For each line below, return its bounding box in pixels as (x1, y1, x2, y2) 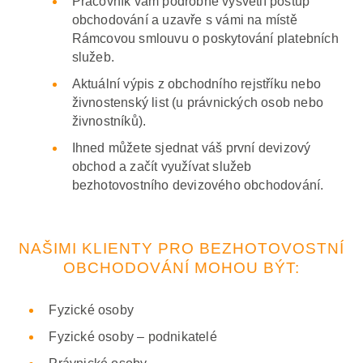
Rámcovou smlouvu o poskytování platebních (71, 31, 339, 45)
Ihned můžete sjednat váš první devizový (71, 140, 311, 155)
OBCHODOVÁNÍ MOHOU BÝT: (63, 258, 300, 276)
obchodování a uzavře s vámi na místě (71, 12, 297, 27)
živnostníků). (71, 113, 147, 128)
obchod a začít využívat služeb (71, 159, 252, 173)
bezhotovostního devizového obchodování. (71, 177, 324, 192)
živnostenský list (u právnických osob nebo (71, 95, 324, 109)
